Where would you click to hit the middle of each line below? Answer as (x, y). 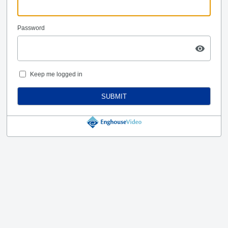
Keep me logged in (56, 74)
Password (31, 28)
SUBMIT (114, 96)
